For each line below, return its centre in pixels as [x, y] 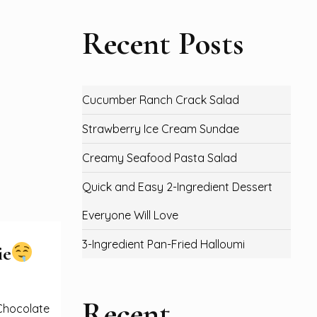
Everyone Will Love [130, 215]
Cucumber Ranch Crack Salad [161, 100]
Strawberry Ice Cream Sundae [161, 129]
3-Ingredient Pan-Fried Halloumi [163, 244]
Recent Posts [163, 44]
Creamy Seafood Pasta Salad [160, 158]
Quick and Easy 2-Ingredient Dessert [177, 187]
